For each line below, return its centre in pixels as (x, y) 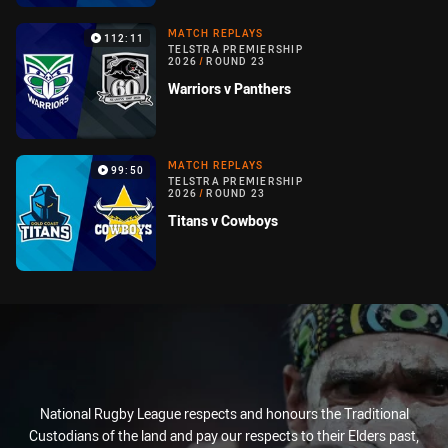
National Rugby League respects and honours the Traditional (224, 414)
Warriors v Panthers (229, 89)
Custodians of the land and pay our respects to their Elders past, (224, 436)
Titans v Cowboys (223, 221)
